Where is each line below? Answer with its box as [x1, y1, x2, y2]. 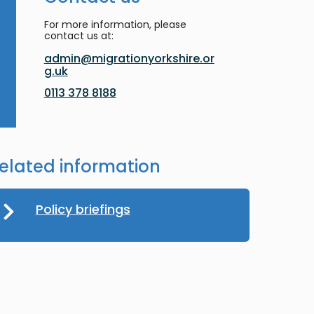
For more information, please [43, 18, 186, 32]
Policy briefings [35, 200, 130, 218]
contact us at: [43, 29, 114, 43]
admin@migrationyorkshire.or [43, 50, 214, 67]
